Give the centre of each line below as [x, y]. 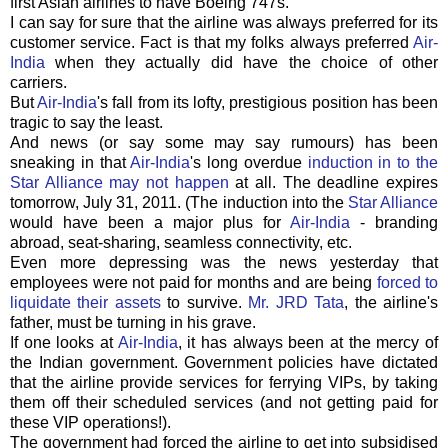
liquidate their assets [85, 302]
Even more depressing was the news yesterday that [224, 262]
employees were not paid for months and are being [193, 282]
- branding [394, 222]
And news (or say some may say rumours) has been [224, 142]
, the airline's [391, 302]
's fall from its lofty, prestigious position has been [268, 102]
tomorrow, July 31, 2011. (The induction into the [179, 202]
